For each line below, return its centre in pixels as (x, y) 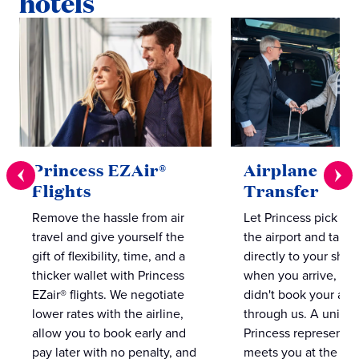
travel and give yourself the (108, 236)
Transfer (281, 190)
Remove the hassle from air (108, 217)
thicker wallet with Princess (108, 274)
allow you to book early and (109, 332)
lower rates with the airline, (108, 313)
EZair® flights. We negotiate (108, 294)
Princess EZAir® (100, 169)
